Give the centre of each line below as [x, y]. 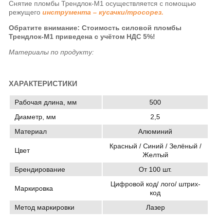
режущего [26, 12]
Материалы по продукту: [52, 52]
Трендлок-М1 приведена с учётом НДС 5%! [82, 37]
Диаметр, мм [36, 117]
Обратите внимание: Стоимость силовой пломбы [95, 28]
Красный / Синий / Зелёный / [155, 146]
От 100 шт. [155, 169]
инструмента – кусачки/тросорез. [103, 12]
